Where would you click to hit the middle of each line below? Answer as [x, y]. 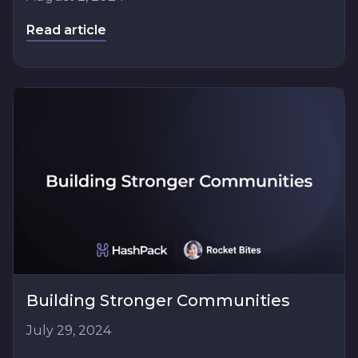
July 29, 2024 [69, 330]
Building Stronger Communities [158, 300]
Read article [66, 30]
